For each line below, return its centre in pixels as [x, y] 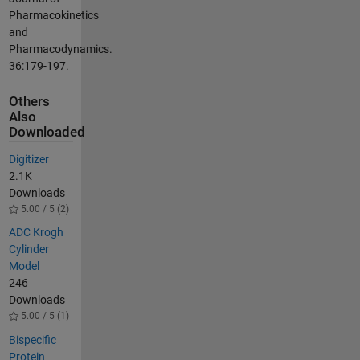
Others [29, 102]
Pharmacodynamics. [60, 49]
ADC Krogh [36, 233]
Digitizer [29, 159]
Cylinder [29, 250]
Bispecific [32, 340]
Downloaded [47, 133]
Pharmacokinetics [53, 15]
